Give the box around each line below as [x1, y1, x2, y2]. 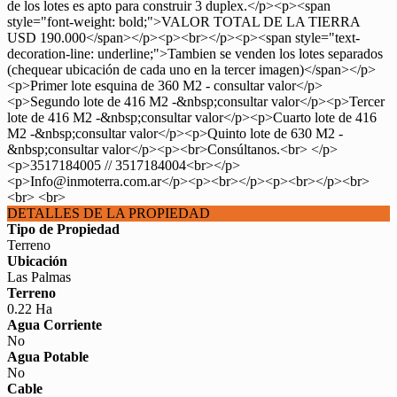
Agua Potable [7, 349, 89, 364]
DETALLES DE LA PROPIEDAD [7, 206, 210, 221]
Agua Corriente [7, 317, 102, 332]
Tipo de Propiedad [7, 222, 120, 237]
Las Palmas [7, 269, 71, 284]
